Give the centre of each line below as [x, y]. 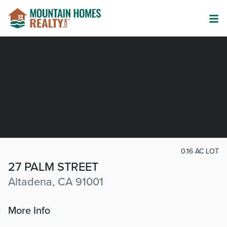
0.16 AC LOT [200, 151]
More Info [29, 211]
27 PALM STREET [53, 167]
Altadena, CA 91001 [56, 182]
